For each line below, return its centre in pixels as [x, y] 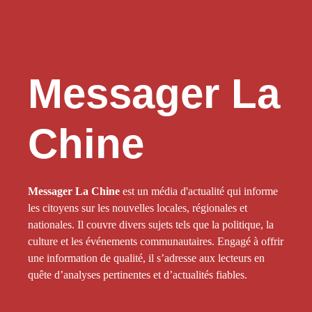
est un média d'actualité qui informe [199, 192]
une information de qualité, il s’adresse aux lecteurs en [146, 258]
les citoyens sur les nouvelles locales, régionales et [138, 208]
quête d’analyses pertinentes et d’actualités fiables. [138, 275]
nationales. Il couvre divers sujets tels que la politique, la [151, 225]
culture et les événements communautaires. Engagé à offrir [156, 242]
